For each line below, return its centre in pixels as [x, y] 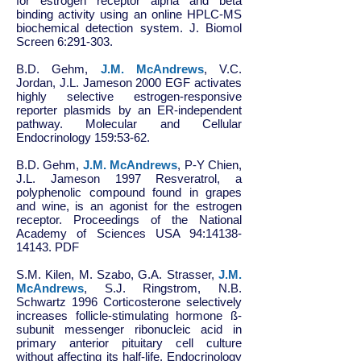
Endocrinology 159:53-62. [83, 137]
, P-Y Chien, [210, 165]
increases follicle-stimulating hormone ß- [129, 315]
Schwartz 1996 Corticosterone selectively [129, 302]
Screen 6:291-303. [64, 41]
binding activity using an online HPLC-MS [129, 14]
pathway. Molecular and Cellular [129, 124]
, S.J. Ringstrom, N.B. [163, 288]
